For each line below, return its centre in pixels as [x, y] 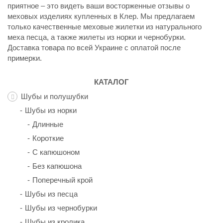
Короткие [48, 138]
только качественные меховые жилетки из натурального [105, 27]
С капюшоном [56, 152]
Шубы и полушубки [55, 97]
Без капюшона [57, 166]
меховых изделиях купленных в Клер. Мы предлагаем [101, 16]
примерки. [25, 58]
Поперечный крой [62, 180]
